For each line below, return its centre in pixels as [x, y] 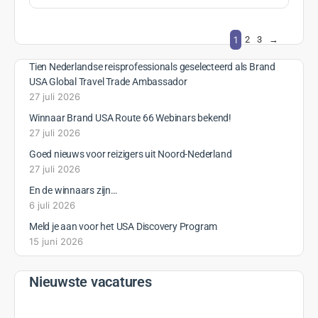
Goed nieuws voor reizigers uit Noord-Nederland [131, 154]
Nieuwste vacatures [91, 282]
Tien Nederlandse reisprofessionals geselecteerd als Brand [153, 67]
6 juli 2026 [52, 205]
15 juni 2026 [56, 242]
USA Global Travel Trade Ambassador [108, 82]
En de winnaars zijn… [73, 191]
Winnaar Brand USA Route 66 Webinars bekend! [130, 118]
